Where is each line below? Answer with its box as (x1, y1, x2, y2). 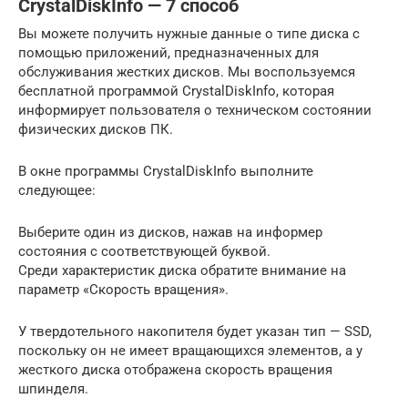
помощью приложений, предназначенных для (18, 44, 319, 61)
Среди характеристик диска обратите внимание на (18, 261, 346, 279)
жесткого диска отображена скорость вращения (18, 361, 332, 378)
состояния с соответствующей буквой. (18, 242, 270, 260)
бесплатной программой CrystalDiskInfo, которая (18, 82, 334, 99)
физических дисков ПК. (18, 120, 173, 138)
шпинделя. (18, 380, 88, 397)
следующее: (18, 181, 96, 199)
